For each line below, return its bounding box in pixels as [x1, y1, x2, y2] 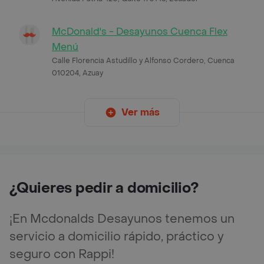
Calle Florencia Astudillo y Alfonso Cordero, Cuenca [52, 55, 235, 65]
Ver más [121, 105, 160, 118]
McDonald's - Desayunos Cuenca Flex [52, 25, 227, 38]
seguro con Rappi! [9, 246, 114, 262]
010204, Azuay [52, 68, 103, 78]
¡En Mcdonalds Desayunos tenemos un [9, 211, 235, 227]
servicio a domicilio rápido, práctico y [9, 229, 224, 245]
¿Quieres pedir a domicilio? [9, 179, 199, 197]
